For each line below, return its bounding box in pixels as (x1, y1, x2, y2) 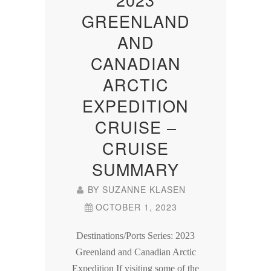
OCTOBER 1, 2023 (96, 200, 177, 213)
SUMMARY (92, 157, 179, 181)
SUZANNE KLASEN (102, 183, 186, 195)
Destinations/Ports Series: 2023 (76, 230, 195, 241)
